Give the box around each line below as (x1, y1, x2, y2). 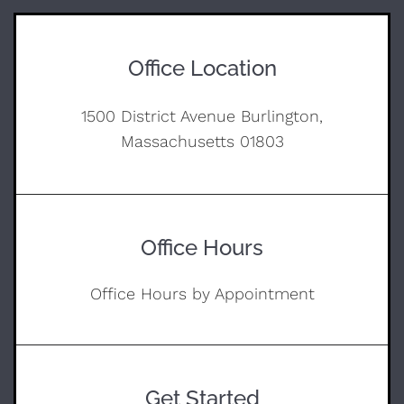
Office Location (127, 54, 277, 81)
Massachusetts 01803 (120, 131, 284, 151)
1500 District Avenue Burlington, (81, 106, 323, 125)
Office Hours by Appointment (89, 283, 315, 303)
